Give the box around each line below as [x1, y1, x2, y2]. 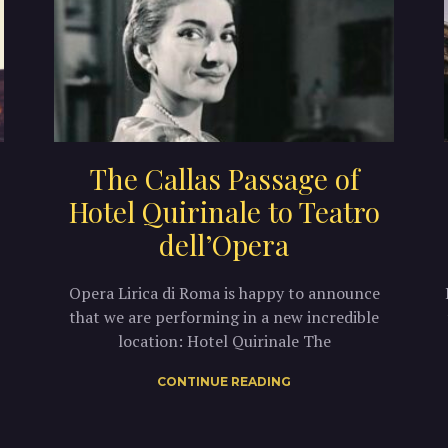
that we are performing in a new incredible [69, 305, 379, 328]
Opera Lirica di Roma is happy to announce [68, 281, 380, 304]
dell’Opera [159, 225, 289, 263]
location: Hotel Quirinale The [117, 329, 331, 352]
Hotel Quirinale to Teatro [68, 192, 380, 230]
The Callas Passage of [89, 159, 359, 197]
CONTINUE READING [157, 373, 291, 389]
